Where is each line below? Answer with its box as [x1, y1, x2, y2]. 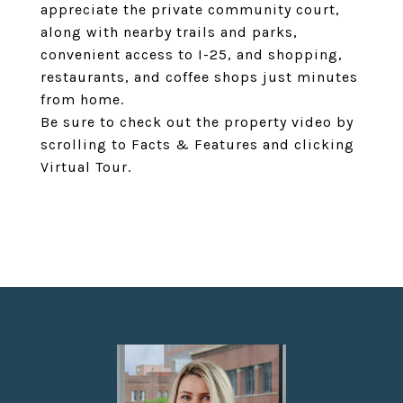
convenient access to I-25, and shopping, [40, 46, 343, 63]
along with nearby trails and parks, [40, 23, 298, 40]
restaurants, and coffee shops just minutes [40, 68, 358, 85]
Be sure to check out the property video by [40, 113, 354, 130]
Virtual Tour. [40, 158, 131, 175]
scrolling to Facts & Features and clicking [40, 136, 354, 153]
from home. [40, 91, 124, 108]
